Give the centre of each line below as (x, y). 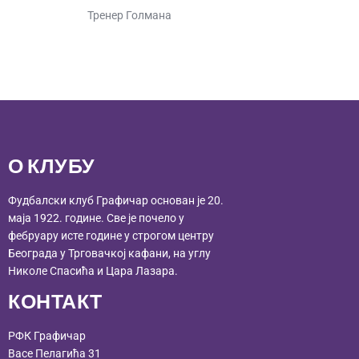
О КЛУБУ (52, 167)
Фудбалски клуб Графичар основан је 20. (116, 200)
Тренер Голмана (129, 16)
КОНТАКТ (55, 302)
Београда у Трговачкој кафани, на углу (109, 253)
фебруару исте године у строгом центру (111, 235)
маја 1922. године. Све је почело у (96, 218)
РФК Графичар (47, 335)
